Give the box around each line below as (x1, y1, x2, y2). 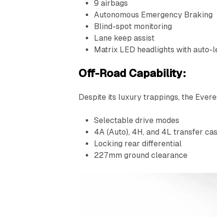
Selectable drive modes (94, 115, 180, 125)
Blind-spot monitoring (94, 21, 172, 31)
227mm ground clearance (94, 150, 188, 160)
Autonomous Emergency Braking (94, 10, 213, 19)
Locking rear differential (94, 139, 182, 148)
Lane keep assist (94, 33, 155, 43)
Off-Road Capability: (78, 67, 186, 79)
